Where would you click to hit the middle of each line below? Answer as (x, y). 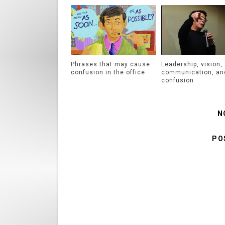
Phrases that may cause (110, 64)
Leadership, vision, (192, 64)
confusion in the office (108, 72)
